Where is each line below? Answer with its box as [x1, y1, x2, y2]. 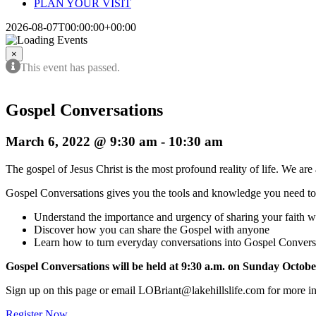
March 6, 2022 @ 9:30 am [6, 133, 157, 149]
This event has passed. [20, 61, 120, 73]
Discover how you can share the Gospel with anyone [34, 223, 269, 236]
